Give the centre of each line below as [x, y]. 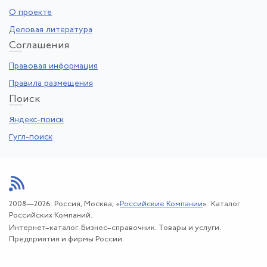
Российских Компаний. [51, 216]
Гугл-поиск [31, 137]
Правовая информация [53, 67]
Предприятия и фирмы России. [67, 239]
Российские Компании [161, 204]
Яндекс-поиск [36, 120]
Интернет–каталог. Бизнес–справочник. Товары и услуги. [115, 228]
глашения [46, 46]
